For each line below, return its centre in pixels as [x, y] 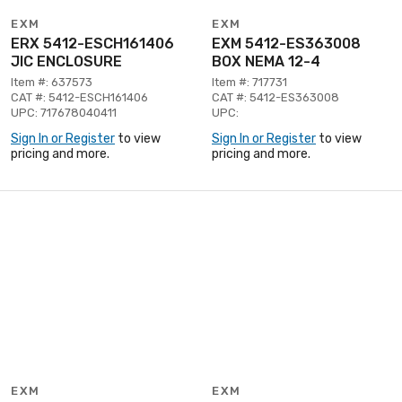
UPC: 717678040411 [64, 112]
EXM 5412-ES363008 [286, 43]
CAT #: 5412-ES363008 [275, 97]
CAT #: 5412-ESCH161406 [79, 97]
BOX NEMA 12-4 [266, 61]
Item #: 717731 [249, 82]
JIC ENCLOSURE [66, 61]
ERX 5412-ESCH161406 [92, 43]
